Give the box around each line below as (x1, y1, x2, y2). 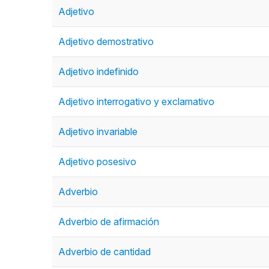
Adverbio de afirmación (58, 216, 159, 228)
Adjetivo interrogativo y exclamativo (58, 95, 214, 107)
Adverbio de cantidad (58, 246, 151, 258)
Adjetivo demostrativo (58, 35, 154, 47)
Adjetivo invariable (58, 125, 138, 138)
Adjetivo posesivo (58, 156, 136, 168)
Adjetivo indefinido (58, 65, 139, 77)
